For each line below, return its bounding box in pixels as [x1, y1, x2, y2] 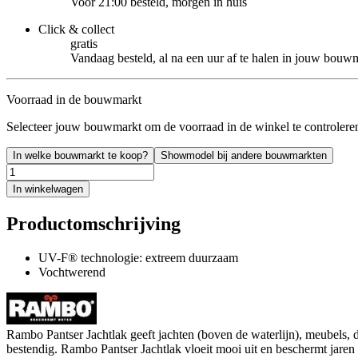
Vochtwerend [38, 265, 105, 280]
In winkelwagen [13, 183, 83, 196]
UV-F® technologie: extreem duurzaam [38, 251, 238, 265]
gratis [70, 37, 97, 51]
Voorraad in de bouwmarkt [6, 93, 141, 107]
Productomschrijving [6, 213, 181, 235]
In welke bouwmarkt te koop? [13, 149, 148, 162]
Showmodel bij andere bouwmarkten [161, 149, 327, 162]
